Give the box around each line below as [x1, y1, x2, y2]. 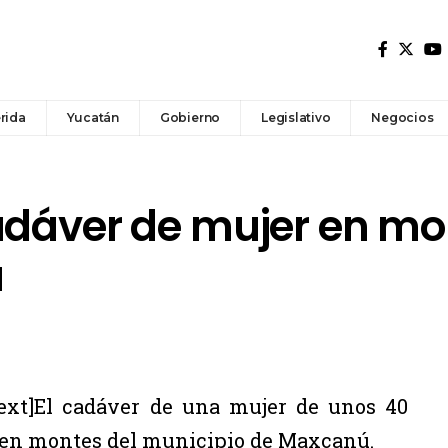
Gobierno [159, 109, 221, 125]
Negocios [371, 109, 434, 125]
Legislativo [261, 109, 331, 125]
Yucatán [66, 109, 119, 125]
